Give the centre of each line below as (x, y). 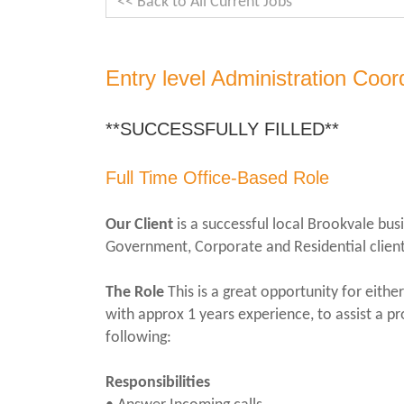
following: (138, 338)
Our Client (139, 225)
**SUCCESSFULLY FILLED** (222, 129)
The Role (135, 293)
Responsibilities (158, 383)
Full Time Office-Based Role (217, 178)
